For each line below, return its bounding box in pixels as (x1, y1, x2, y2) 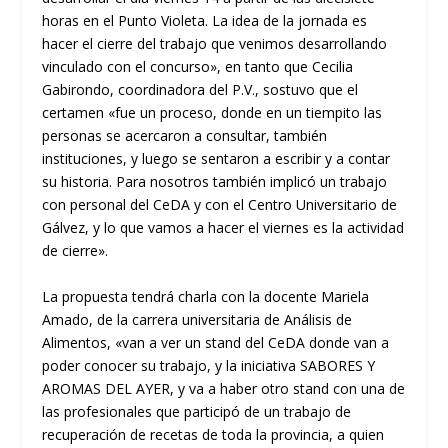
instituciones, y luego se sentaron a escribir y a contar (42, 149, 391, 169)
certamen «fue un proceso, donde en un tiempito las (42, 103, 383, 123)
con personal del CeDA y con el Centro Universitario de (42, 195, 398, 215)
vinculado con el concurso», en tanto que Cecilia (42, 57, 354, 77)
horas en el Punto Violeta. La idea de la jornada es (42, 11, 368, 31)
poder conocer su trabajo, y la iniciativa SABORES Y (42, 355, 376, 375)
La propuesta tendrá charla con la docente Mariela (42, 286, 370, 306)
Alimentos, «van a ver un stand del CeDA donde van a (42, 332, 390, 352)
